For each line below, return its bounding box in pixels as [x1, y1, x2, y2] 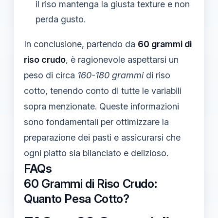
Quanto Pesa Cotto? [24, 191, 129, 206]
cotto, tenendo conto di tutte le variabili [24, 85, 182, 96]
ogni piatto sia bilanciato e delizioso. [24, 147, 168, 158]
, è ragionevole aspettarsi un [66, 54, 179, 65]
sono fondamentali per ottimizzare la [24, 116, 169, 127]
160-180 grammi [77, 70, 144, 80]
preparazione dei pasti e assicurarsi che [24, 132, 181, 143]
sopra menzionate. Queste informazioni [24, 101, 179, 111]
